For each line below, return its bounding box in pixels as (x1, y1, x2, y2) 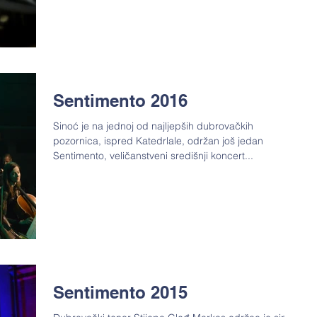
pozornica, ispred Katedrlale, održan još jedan (53, 134, 263, 147)
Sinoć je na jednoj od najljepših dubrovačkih (53, 119, 253, 132)
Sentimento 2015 (53, 282, 188, 302)
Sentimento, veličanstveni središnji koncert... (53, 149, 253, 162)
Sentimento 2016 (53, 90, 188, 110)
